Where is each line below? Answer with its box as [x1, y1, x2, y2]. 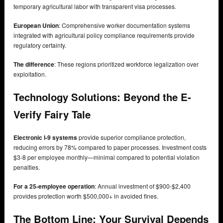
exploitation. [13, 70, 46, 79]
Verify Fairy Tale [13, 107, 91, 122]
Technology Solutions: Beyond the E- [13, 90, 191, 105]
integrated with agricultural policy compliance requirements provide [13, 31, 195, 40]
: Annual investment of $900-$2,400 [95, 181, 191, 190]
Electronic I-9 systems [13, 132, 77, 142]
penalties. [13, 162, 40, 171]
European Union [13, 21, 59, 30]
